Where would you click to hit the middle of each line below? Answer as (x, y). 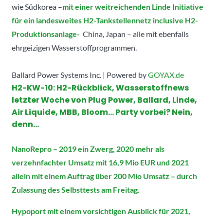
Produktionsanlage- (46, 34)
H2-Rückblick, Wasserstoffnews (123, 88)
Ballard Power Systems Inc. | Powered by (80, 74)
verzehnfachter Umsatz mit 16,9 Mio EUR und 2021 (100, 162)
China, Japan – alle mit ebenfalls (135, 34)
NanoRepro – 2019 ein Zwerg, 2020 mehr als (88, 148)
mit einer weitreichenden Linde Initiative (133, 6)
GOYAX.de (166, 74)
